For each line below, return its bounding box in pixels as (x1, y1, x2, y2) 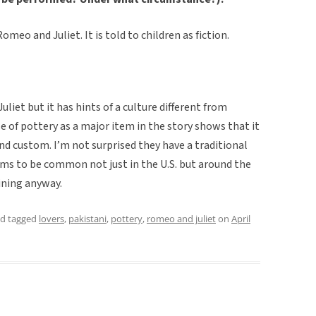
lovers (39, 212, 64, 225)
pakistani (68, 212, 107, 225)
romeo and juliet (147, 212, 216, 225)
